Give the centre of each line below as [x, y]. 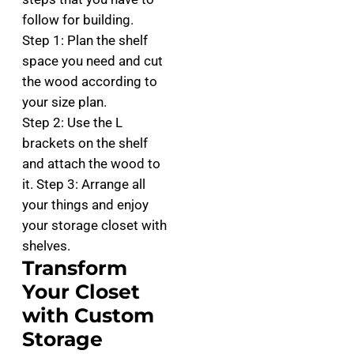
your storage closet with [94, 225]
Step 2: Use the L [72, 122]
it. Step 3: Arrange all [84, 184]
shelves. [46, 246]
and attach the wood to [91, 164]
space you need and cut [92, 61]
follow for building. [78, 20]
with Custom [88, 315]
